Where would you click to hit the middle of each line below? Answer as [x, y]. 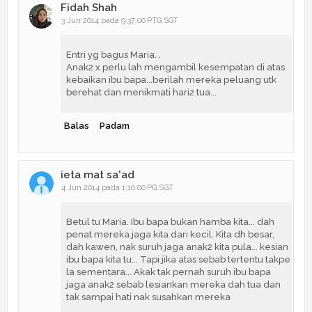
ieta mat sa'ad [97, 174]
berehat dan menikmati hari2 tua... [141, 92]
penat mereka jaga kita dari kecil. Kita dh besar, [170, 234]
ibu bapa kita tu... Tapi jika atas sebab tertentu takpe [178, 259]
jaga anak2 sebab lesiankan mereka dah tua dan [173, 284]
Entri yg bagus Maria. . [114, 54]
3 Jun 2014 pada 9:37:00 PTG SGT [120, 20]
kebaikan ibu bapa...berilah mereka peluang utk [171, 79]
